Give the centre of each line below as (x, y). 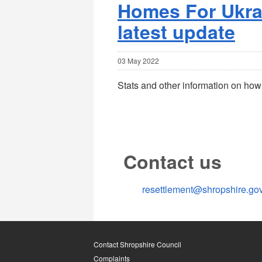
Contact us (173, 162)
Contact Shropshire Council (137, 244)
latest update (176, 31)
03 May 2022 (138, 60)
